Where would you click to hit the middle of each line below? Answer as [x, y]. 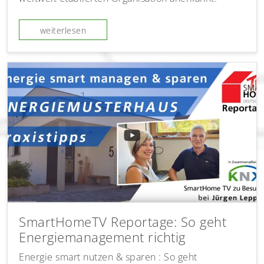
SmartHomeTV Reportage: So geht [123, 222]
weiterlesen [63, 31]
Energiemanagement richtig [102, 237]
